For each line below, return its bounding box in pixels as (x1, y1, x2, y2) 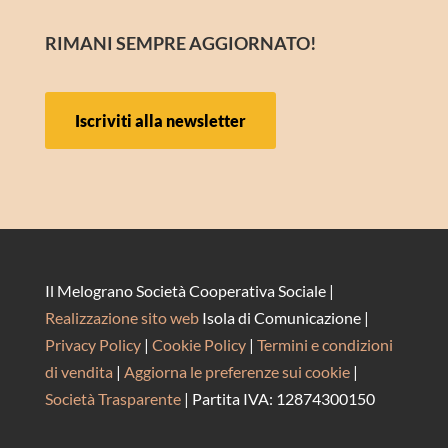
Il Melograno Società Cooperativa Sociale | (44, 281, 334, 301)
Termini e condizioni (256, 335, 393, 355)
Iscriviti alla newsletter (74, 111, 246, 131)
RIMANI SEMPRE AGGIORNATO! (44, 32, 316, 55)
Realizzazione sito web (44, 308, 199, 328)
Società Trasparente (44, 389, 181, 409)
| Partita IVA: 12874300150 (183, 389, 375, 409)
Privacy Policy (44, 335, 141, 355)
